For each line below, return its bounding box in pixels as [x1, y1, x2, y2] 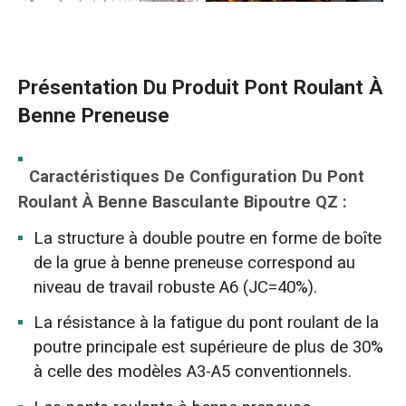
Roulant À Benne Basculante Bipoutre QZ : [17, 189, 347, 216]
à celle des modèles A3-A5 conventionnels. [34, 359, 353, 385]
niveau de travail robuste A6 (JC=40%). [34, 274, 318, 300]
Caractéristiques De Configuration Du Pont [29, 164, 365, 190]
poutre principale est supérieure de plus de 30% [34, 334, 384, 361]
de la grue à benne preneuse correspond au [34, 249, 356, 275]
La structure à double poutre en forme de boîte [34, 225, 382, 251]
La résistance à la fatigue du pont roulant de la [34, 310, 380, 336]
